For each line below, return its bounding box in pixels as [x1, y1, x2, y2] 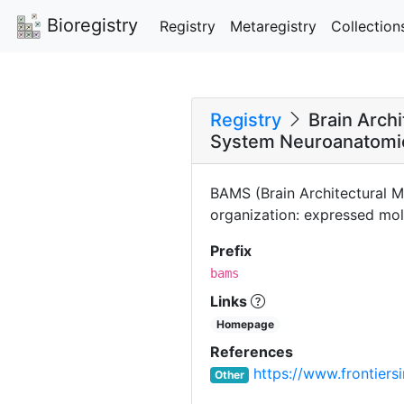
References [210, 343, 293, 362]
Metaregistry [230, 16, 317, 35]
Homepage [216, 317, 275, 332]
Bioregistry [41, 14, 138, 36]
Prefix [210, 242, 252, 261]
